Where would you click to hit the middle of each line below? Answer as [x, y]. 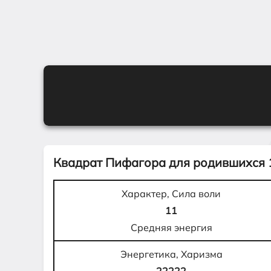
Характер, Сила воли [171, 194]
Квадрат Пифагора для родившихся [161, 162]
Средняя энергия [171, 227]
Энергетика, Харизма [171, 254]
